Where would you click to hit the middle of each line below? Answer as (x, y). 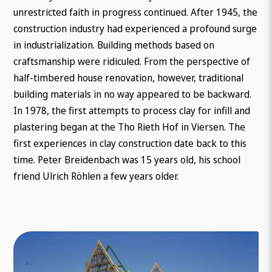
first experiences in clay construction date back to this (130, 143)
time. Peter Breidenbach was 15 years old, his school (127, 159)
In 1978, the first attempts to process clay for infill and (132, 110)
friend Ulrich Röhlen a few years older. (96, 176)
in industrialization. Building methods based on (114, 45)
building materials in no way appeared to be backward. (133, 94)
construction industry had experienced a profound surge (135, 28)
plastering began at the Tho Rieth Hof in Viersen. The (130, 127)
